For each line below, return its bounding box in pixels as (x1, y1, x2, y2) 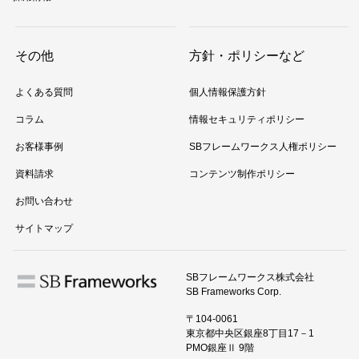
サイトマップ (15, 223, 74, 235)
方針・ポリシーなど (188, 49, 305, 63)
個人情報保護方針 (188, 87, 266, 99)
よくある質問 (15, 87, 74, 99)
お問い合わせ (15, 196, 74, 208)
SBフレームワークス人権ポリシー (188, 141, 337, 153)
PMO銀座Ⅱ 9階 (186, 341, 255, 353)
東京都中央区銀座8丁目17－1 (186, 327, 315, 339)
